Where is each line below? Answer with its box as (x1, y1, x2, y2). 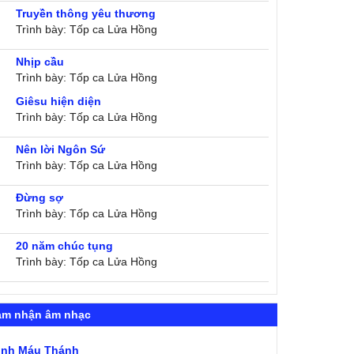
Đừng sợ (16, 191, 64, 204)
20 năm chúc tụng (16, 239, 114, 252)
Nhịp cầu (16, 55, 65, 68)
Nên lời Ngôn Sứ (16, 143, 106, 156)
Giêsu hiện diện (16, 95, 102, 107)
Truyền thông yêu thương (16, 7, 156, 20)
